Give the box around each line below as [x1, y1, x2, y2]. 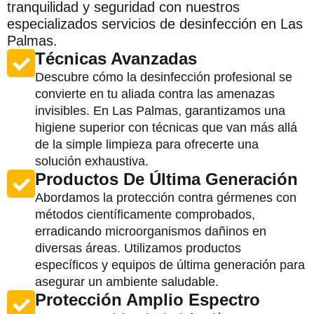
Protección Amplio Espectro [35, 289, 260, 309]
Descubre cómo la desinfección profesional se [35, 69, 292, 84]
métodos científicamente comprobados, [35, 207, 255, 221]
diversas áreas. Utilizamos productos [35, 240, 241, 255]
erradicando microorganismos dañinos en [35, 224, 266, 238]
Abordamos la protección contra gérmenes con [35, 190, 296, 205]
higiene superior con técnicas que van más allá [35, 120, 297, 135]
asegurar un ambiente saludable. [35, 274, 219, 289]
